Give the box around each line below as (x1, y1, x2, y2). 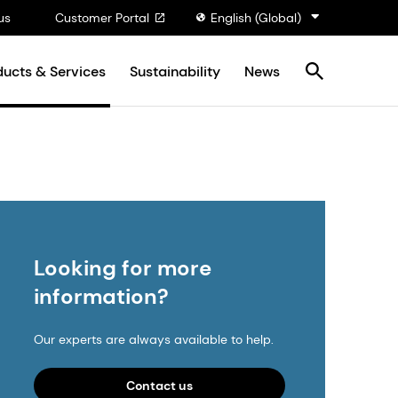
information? (33, 283, 169, 310)
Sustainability (130, 62, 220, 81)
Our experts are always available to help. (33, 331, 274, 347)
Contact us (125, 378, 193, 394)
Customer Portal (55, 9, 149, 26)
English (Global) (211, 9, 301, 26)
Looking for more (33, 254, 211, 282)
